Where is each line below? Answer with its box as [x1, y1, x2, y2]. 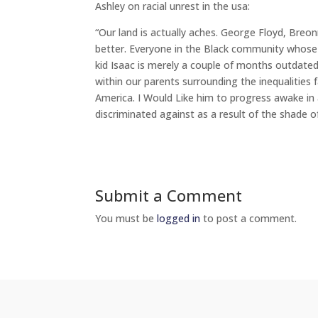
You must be [95, 212, 158, 225]
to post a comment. [200, 212, 297, 225]
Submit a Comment [95, 185, 243, 206]
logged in [157, 212, 201, 225]
